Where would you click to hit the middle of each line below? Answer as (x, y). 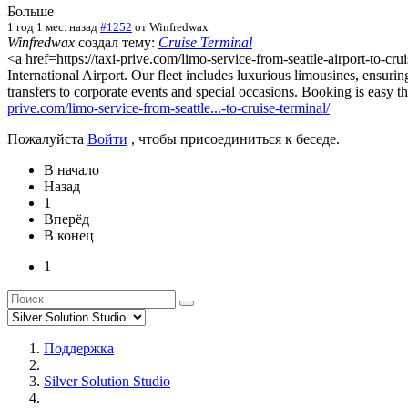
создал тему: (117, 42)
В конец (69, 235)
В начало (71, 169)
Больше (31, 11)
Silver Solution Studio (107, 381)
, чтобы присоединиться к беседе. (234, 138)
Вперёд (66, 219)
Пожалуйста (47, 138)
